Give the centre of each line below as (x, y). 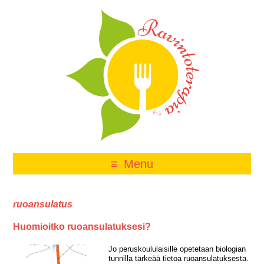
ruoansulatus (43, 204)
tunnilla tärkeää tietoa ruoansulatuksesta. (178, 258)
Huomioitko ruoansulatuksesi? (82, 226)
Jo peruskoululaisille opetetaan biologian (177, 249)
